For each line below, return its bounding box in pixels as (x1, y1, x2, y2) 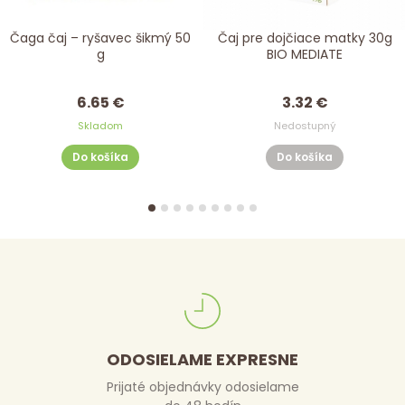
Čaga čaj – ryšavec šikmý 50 (10, 29, 191, 48)
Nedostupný (273, 118, 336, 134)
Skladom (78, 118, 123, 134)
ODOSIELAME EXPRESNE (107, 348, 298, 372)
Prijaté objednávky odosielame (106, 378, 299, 397)
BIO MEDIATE (267, 45, 343, 64)
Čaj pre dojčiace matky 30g (217, 29, 392, 48)
